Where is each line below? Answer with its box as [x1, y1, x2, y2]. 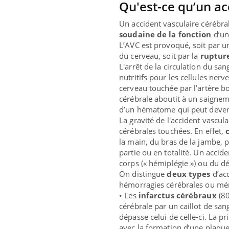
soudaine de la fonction [119, 29, 212, 40]
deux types [167, 169, 211, 179]
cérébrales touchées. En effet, [119, 126, 226, 136]
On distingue [119, 169, 167, 179]
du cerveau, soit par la [119, 51, 200, 61]
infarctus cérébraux [138, 190, 217, 201]
